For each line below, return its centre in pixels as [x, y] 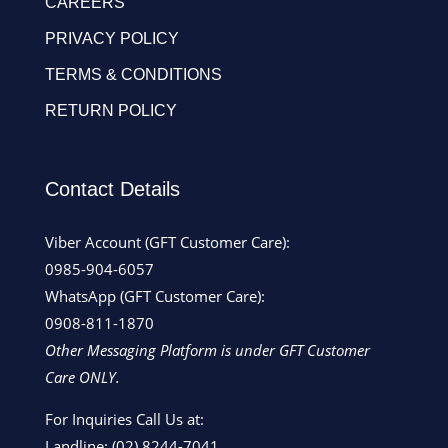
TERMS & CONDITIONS [133, 74]
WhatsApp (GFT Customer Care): [154, 295]
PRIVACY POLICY [111, 38]
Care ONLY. [84, 376]
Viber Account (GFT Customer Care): [167, 241]
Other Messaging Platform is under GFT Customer [207, 349]
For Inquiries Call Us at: [124, 418]
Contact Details [112, 188]
